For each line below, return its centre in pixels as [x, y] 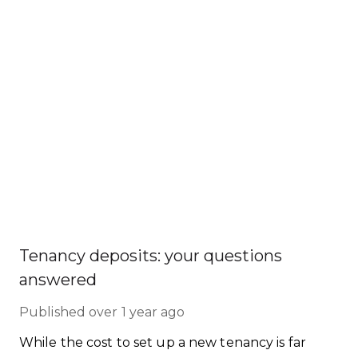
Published [52, 312]
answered [58, 280]
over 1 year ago [137, 312]
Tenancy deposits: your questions [151, 256]
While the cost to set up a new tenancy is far [163, 342]
